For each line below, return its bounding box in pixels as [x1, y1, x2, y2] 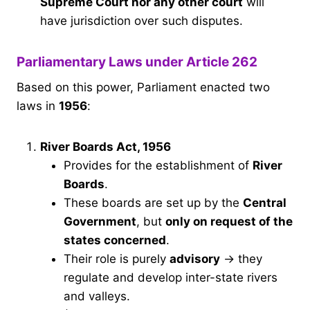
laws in [17, 99, 59, 113]
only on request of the [165, 215, 293, 229]
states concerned [64, 233, 166, 248]
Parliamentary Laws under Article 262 [17, 53, 257, 70]
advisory [170, 252, 220, 266]
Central [243, 196, 286, 210]
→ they [220, 252, 262, 266]
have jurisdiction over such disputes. [40, 13, 243, 28]
